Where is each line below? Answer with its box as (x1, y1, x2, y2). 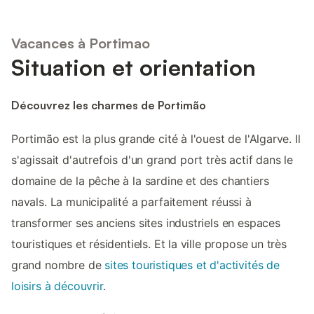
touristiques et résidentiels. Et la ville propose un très (11, 236, 287, 251)
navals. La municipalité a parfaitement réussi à (11, 194, 252, 209)
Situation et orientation (11, 53, 256, 82)
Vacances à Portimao (11, 34, 150, 53)
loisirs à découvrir (11, 278, 103, 293)
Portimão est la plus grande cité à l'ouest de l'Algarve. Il (11, 131, 301, 146)
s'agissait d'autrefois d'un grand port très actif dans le (11, 152, 293, 167)
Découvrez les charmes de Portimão (11, 97, 206, 112)
